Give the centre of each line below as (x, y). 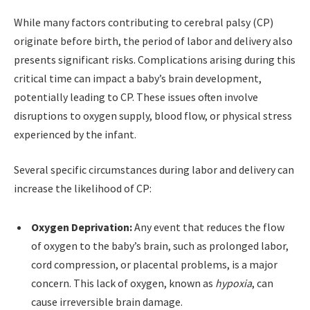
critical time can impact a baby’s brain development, (138, 78)
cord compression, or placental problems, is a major (154, 264)
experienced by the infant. (75, 134)
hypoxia (234, 283)
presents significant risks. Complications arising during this (155, 59)
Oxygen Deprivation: (82, 227)
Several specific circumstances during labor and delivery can (154, 170)
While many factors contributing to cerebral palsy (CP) (144, 22)
